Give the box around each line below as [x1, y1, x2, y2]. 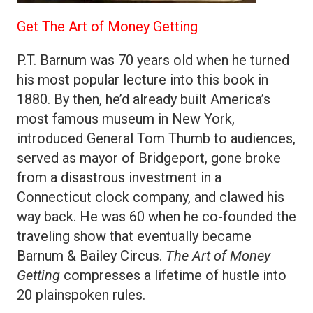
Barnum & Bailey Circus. [17, 247, 166, 265]
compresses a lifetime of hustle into [60, 267, 286, 284]
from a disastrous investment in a [17, 169, 221, 187]
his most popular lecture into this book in [17, 71, 268, 89]
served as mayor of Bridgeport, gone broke [17, 150, 281, 167]
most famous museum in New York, [17, 110, 235, 128]
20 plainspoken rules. [17, 286, 145, 304]
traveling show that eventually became [17, 228, 252, 245]
